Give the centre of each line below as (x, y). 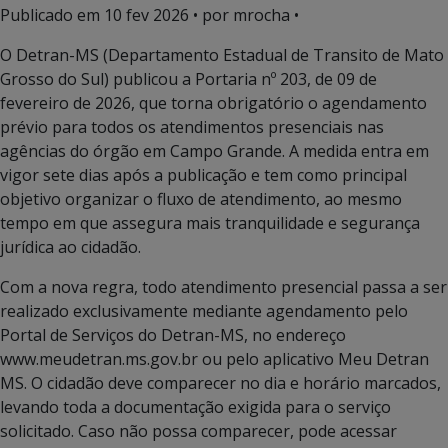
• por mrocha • (244, 15)
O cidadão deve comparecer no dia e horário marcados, (236, 383)
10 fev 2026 (146, 15)
